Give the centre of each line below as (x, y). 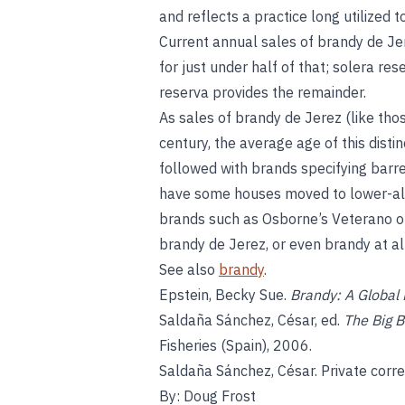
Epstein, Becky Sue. (225, 295)
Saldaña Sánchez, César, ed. (251, 320)
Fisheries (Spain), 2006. (235, 345)
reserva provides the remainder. (263, 92)
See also (189, 269)
